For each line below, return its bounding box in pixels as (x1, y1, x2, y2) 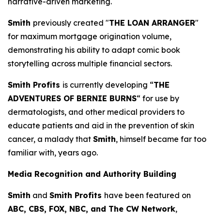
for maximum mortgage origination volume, (8, 31, 171, 41)
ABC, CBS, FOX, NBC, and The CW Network (8, 204, 175, 214)
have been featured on (104, 190, 191, 200)
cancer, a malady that (8, 134, 93, 144)
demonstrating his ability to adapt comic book (8, 45, 180, 55)
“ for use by (137, 93, 179, 103)
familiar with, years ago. (8, 148, 98, 157)
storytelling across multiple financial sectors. (8, 59, 172, 68)
